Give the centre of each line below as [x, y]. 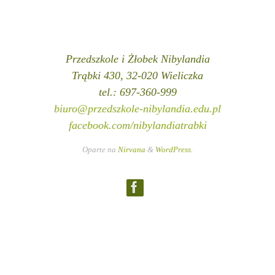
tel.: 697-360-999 [137, 92]
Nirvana [132, 150]
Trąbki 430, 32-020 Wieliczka [137, 76]
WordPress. [174, 150]
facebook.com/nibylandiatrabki [137, 126]
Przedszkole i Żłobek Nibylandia [137, 59]
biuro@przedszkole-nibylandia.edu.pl [137, 109]
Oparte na [100, 150]
